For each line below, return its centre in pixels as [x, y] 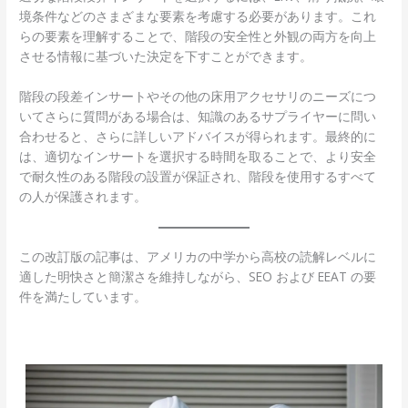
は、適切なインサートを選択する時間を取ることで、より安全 [198, 156]
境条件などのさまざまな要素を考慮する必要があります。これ [198, 16]
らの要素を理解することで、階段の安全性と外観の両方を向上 [198, 36]
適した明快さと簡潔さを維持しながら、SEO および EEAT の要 [198, 276]
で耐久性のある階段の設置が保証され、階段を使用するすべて [198, 176]
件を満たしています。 [83, 296]
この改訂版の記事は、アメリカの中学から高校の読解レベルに [198, 256]
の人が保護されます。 [83, 196]
